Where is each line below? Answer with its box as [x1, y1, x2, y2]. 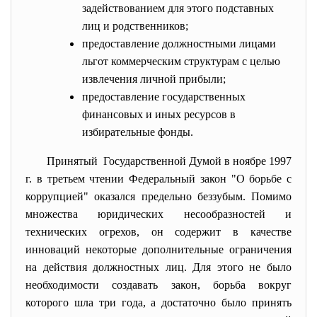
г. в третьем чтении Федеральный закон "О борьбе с [25, 173, 292, 185]
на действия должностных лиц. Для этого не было [25, 261, 292, 273]
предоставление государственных [82, 91, 246, 103]
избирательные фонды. [82, 126, 193, 138]
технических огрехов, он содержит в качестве [25, 226, 292, 238]
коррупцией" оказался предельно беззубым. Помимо [25, 190, 292, 202]
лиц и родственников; [82, 20, 188, 32]
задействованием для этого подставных [82, 2, 274, 14]
